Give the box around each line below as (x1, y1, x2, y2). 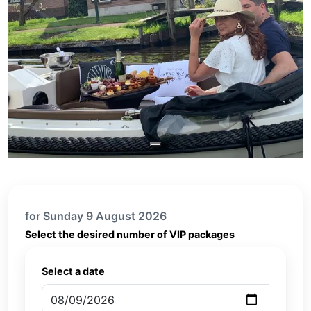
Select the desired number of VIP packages (25, 228, 235, 240)
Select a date (42, 265, 105, 277)
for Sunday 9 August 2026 (25, 209, 167, 223)
